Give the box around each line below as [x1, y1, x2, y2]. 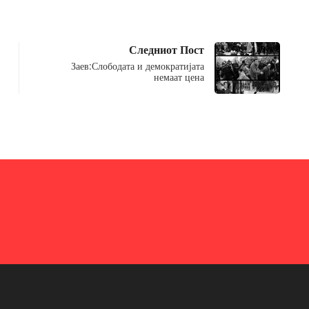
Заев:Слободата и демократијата [70, 59, 204, 72]
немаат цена [153, 70, 204, 83]
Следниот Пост [128, 41, 204, 57]
